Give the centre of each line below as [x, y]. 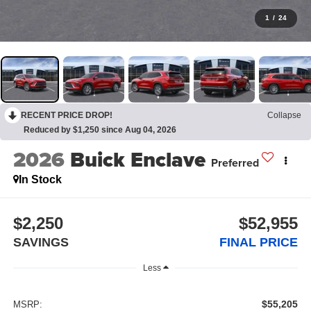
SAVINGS [41, 242]
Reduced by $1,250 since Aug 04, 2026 [100, 129]
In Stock [40, 180]
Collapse [284, 115]
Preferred [235, 163]
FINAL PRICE [259, 242]
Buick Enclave [137, 160]
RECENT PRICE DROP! [67, 115]
